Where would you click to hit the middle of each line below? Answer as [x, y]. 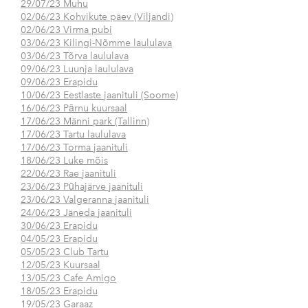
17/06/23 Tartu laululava [73, 135]
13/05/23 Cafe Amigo [68, 278]
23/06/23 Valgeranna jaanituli [85, 200]
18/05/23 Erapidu [59, 291]
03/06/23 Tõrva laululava [75, 56]
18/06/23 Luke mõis [64, 161]
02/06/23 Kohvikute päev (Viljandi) [97, 17]
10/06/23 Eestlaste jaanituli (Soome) [99, 96]
